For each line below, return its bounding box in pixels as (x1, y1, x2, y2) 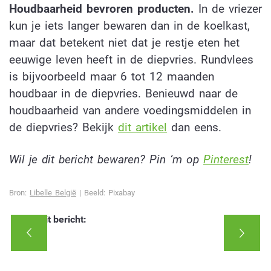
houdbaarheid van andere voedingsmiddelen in (9, 103, 251, 118)
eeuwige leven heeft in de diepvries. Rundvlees (9, 53, 253, 67)
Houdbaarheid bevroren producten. (9, 2, 198, 16)
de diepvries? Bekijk (9, 120, 118, 135)
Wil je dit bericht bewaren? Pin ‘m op (9, 152, 203, 166)
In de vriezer (198, 2, 262, 16)
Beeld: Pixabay (84, 188, 135, 197)
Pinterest (203, 152, 249, 166)
